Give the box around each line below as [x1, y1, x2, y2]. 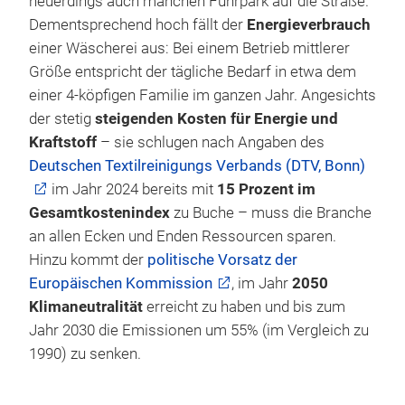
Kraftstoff [29, 134, 97, 151]
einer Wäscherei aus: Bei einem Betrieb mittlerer [29, 40, 350, 57]
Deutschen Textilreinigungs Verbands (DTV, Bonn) [29, 157, 365, 174]
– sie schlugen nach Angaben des [97, 134, 325, 151]
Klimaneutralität [29, 298, 143, 316]
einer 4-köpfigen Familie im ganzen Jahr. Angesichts [29, 87, 376, 104]
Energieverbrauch [247, 16, 371, 33]
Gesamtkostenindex [29, 204, 170, 221]
